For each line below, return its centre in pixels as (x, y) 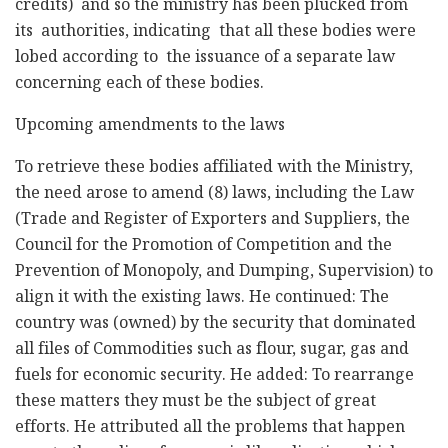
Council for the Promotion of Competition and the (203, 247)
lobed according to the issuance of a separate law (205, 59)
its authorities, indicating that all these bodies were (215, 33)
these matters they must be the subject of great (195, 403)
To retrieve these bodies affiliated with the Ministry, (214, 169)
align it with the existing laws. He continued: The (202, 299)
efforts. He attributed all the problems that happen (210, 429)
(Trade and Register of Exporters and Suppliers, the (212, 221)
